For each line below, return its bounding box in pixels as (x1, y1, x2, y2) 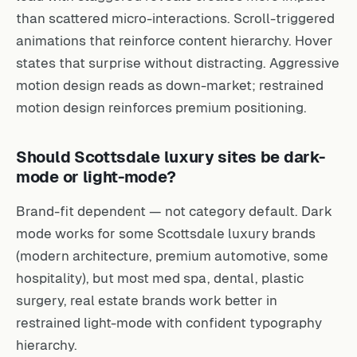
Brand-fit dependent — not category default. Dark (16, 201, 332, 217)
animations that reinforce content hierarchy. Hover (16, 30, 333, 46)
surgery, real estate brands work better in (16, 290, 277, 306)
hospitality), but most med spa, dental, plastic (16, 268, 304, 284)
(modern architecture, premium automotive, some (16, 245, 328, 261)
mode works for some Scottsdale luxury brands (16, 223, 316, 239)
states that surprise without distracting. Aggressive (16, 53, 339, 69)
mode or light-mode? (16, 166, 176, 183)
